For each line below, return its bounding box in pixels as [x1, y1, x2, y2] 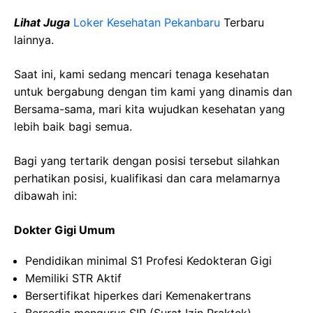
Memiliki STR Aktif [25, 271, 122, 285]
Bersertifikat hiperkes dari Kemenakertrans [25, 289, 251, 303]
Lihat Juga [14, 15, 70, 29]
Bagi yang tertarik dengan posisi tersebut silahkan [14, 154, 279, 168]
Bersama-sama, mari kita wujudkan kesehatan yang [14, 102, 285, 116]
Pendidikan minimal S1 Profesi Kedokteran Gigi [25, 254, 272, 268]
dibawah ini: [14, 189, 77, 203]
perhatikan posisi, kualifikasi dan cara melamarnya [14, 171, 280, 185]
